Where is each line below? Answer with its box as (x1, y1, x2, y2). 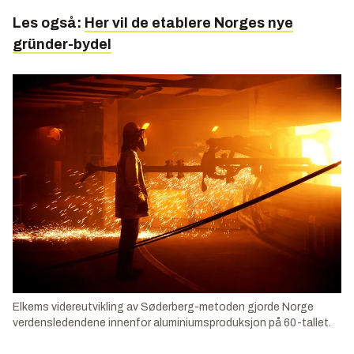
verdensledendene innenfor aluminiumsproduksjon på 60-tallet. (13, 317, 331, 330)
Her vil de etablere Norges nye (85, 14, 293, 31)
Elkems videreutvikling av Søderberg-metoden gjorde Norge (13, 301, 314, 314)
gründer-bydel (13, 36, 111, 52)
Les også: (13, 14, 85, 31)
